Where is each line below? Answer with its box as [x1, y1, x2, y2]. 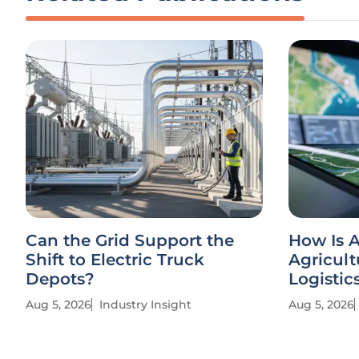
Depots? [26, 269, 95, 288]
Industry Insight [99, 297, 192, 312]
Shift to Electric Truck [26, 250, 204, 269]
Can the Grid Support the [26, 231, 234, 250]
